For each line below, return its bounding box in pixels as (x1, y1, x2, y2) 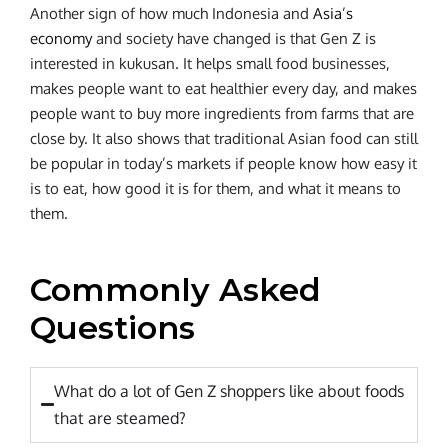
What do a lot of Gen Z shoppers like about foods (54, 380, 405, 401)
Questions (30, 307, 195, 347)
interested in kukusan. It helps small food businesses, (30, 53, 390, 73)
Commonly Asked (30, 269, 321, 309)
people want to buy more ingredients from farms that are (30, 103, 414, 123)
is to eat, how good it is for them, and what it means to (30, 178, 401, 198)
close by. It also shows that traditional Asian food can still (30, 128, 418, 148)
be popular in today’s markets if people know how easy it (30, 153, 417, 173)
